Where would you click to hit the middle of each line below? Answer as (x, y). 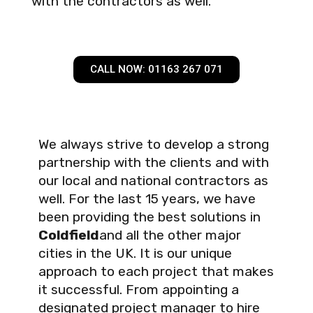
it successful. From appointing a (139, 290)
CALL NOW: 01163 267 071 (156, 70)
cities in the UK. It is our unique (135, 254)
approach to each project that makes (156, 272)
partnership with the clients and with (154, 163)
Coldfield (69, 235)
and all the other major (170, 235)
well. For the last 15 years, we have (147, 199)
